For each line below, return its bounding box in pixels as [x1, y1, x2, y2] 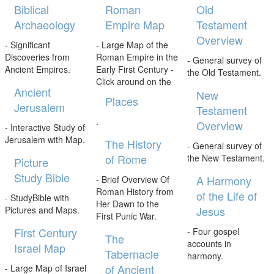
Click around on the [95, 75, 171, 87]
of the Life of [196, 187, 257, 204]
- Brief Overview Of [95, 172, 169, 185]
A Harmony [196, 172, 252, 188]
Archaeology [13, 16, 75, 32]
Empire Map [105, 16, 165, 32]
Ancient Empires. [4, 62, 70, 75]
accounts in [187, 237, 232, 250]
